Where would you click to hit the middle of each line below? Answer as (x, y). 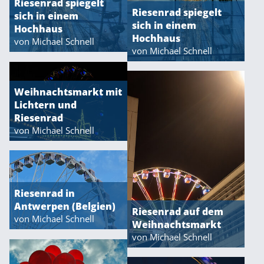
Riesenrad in (44, 193)
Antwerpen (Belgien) (65, 206)
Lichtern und (45, 105)
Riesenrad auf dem (177, 211)
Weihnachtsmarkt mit (68, 92)
